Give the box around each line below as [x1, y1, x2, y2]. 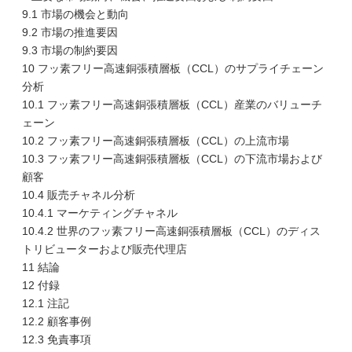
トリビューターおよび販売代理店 [22, 243, 187, 255]
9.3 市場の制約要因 [22, 44, 118, 57]
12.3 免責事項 [22, 333, 91, 346]
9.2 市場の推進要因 [22, 26, 118, 38]
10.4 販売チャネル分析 [22, 189, 135, 201]
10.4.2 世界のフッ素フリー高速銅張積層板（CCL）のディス [22, 225, 321, 237]
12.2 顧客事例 [22, 315, 91, 328]
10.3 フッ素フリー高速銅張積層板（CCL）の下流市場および [22, 152, 322, 165]
